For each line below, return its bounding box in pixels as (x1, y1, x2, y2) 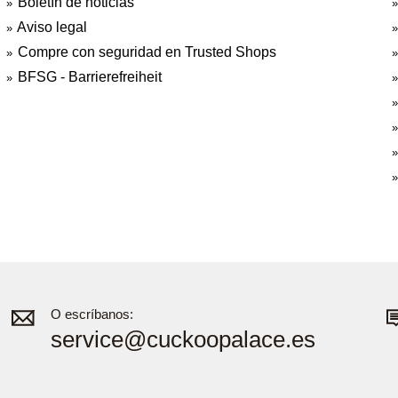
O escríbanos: (51, 306, 134, 322)
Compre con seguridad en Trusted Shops (17, 44, 276, 60)
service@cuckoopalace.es (51, 326, 316, 353)
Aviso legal (16, 20, 87, 35)
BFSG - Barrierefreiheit (17, 69, 162, 84)
